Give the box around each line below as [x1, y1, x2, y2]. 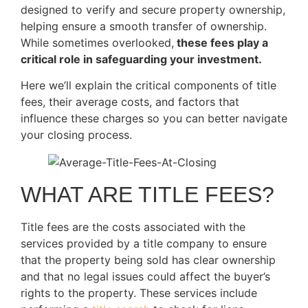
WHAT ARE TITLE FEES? [21, 182, 274, 208]
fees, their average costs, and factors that [21, 95, 239, 109]
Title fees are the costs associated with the [21, 220, 245, 234]
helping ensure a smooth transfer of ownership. [21, 19, 267, 33]
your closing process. [21, 128, 132, 142]
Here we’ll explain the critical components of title [21, 78, 276, 93]
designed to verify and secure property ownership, [21, 3, 285, 16]
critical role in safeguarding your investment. [21, 52, 262, 66]
